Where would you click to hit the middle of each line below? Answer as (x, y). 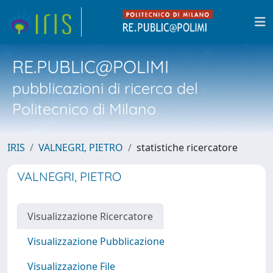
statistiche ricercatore (187, 147)
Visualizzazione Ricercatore (90, 216)
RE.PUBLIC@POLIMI (90, 66)
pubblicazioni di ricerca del (105, 88)
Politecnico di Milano (84, 109)
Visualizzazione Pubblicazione (96, 241)
